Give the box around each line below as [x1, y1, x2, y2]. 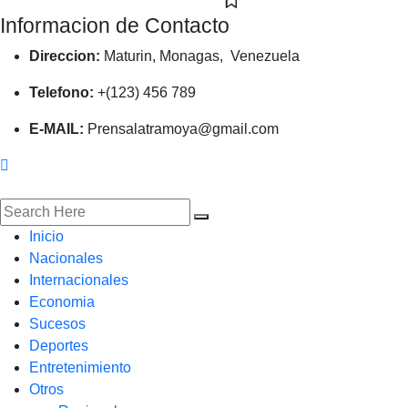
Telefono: [29, 85, 94, 100]
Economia [29, 294, 95, 310]
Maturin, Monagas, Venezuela [100, 48, 300, 64]
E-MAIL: [29, 121, 84, 137]
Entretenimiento [29, 360, 131, 375]
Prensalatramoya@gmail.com [84, 121, 279, 137]
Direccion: [29, 48, 100, 64]
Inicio [29, 229, 64, 244]
